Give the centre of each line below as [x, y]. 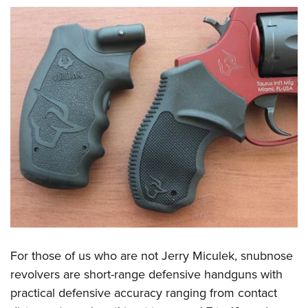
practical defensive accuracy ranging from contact [144, 293]
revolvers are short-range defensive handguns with [146, 274]
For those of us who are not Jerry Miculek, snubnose [152, 256]
